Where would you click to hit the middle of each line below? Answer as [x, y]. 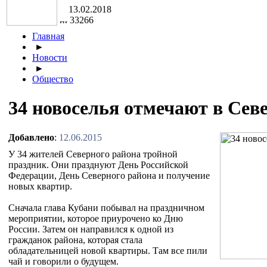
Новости [50, 58]
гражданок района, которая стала [75, 240]
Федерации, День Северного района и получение [109, 175]
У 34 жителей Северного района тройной [93, 154]
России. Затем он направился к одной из [91, 229]
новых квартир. [40, 186]
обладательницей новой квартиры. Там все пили [108, 250]
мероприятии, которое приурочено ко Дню [96, 218]
